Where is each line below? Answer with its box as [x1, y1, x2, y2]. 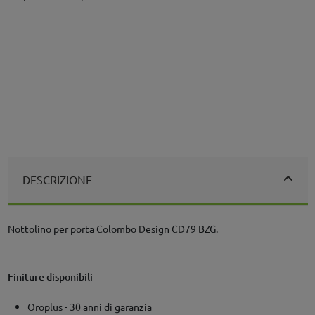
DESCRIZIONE [22, 172, 92, 186]
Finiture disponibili [7, 270, 93, 284]
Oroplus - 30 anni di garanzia [27, 300, 152, 313]
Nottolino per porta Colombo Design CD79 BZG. [7, 221, 218, 235]
